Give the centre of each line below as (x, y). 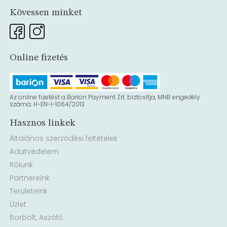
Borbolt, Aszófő (36, 218)
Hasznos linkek (43, 123)
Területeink (29, 191)
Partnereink (30, 178)
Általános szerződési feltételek (64, 139)
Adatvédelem (34, 152)
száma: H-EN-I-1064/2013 (47, 104)
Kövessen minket (46, 13)
